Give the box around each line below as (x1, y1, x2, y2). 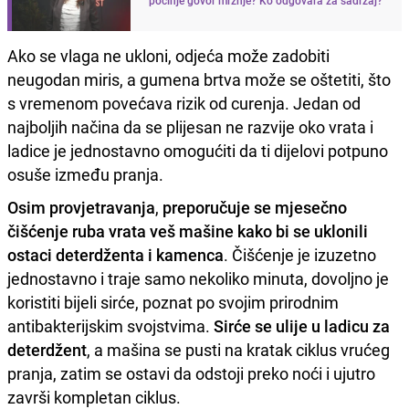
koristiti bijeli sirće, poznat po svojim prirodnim (7, 290, 339, 313)
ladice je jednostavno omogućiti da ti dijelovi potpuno (7, 139, 388, 162)
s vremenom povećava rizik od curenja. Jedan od (7, 91, 361, 114)
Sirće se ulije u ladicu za (214, 314, 390, 337)
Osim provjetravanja (7, 195, 155, 218)
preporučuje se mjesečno (163, 195, 347, 218)
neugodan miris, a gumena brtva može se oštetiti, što (7, 68, 391, 90)
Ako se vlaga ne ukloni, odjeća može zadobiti (7, 44, 330, 67)
